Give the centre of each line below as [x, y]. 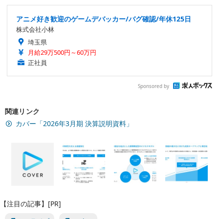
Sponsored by [153, 86]
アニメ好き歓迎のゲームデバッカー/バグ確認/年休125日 [104, 19]
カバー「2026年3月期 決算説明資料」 [74, 124]
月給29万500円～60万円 [62, 53]
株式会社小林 [35, 30]
